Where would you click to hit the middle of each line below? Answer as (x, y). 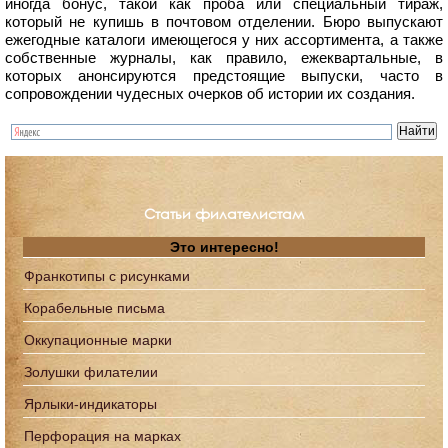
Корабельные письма (94, 308)
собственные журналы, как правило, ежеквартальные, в (224, 58)
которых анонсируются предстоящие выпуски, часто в (224, 76)
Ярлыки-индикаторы (90, 404)
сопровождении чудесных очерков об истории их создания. (210, 94)
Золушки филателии (91, 372)
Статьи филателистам (224, 214)
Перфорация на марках (102, 436)
